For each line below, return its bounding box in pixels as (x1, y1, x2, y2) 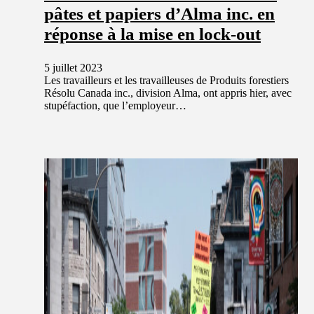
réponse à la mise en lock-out (44, 24, 261, 43)
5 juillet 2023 (44, 61, 102, 74)
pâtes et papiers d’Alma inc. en (44, 4, 275, 23)
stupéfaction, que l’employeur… (44, 99, 186, 111)
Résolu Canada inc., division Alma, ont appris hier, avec (44, 86, 292, 99)
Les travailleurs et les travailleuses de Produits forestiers (44, 74, 289, 86)
